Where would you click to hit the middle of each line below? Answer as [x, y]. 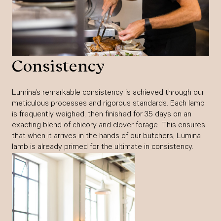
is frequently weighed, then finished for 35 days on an [102, 115]
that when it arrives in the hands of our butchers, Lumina [106, 136]
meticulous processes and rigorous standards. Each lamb [108, 104]
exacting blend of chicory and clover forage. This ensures [109, 126]
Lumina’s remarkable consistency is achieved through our [108, 93]
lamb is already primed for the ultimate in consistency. [103, 147]
